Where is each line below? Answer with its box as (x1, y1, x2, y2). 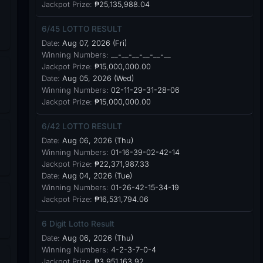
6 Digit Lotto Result (41, 219, 114, 228)
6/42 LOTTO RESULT (41, 122, 122, 131)
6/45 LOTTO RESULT (41, 24, 122, 33)
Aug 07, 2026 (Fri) (59, 39, 127, 48)
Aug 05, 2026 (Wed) (59, 74, 134, 83)
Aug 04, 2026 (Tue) (59, 171, 132, 180)
